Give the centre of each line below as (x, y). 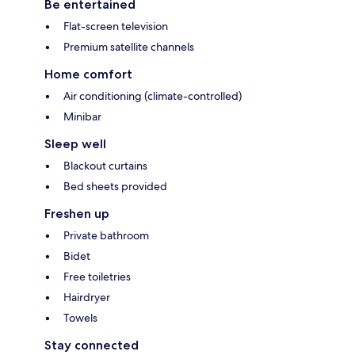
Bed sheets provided (115, 187)
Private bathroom (106, 236)
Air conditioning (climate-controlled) (153, 96)
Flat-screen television (116, 27)
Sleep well (75, 144)
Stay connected (92, 345)
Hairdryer (87, 298)
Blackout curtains (105, 166)
